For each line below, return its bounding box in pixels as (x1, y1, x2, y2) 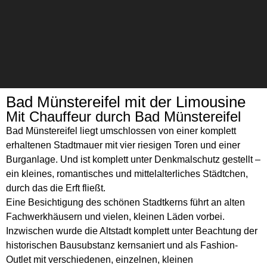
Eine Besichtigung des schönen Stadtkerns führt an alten (6, 197, 245, 207)
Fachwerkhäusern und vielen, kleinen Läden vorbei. (6, 212, 225, 222)
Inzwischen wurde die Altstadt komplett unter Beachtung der (6, 226, 257, 236)
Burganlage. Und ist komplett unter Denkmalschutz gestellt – (6, 154, 260, 164)
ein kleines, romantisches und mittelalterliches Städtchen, (6, 169, 248, 179)
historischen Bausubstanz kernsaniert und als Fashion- (6, 240, 238, 250)
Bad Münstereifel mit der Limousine (6, 93, 246, 111)
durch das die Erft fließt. (6, 183, 105, 193)
